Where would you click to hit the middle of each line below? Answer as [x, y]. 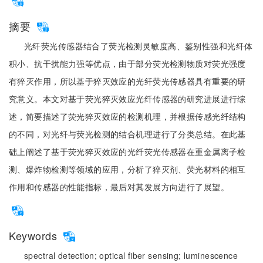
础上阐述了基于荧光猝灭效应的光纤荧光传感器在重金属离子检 [127, 151]
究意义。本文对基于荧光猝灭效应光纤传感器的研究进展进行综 [127, 99]
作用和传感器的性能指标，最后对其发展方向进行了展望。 [119, 187]
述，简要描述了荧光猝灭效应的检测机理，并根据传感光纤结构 [127, 116]
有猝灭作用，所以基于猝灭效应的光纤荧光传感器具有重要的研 [127, 81]
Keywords [35, 235]
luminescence [211, 255]
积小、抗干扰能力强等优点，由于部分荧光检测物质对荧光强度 [127, 63]
